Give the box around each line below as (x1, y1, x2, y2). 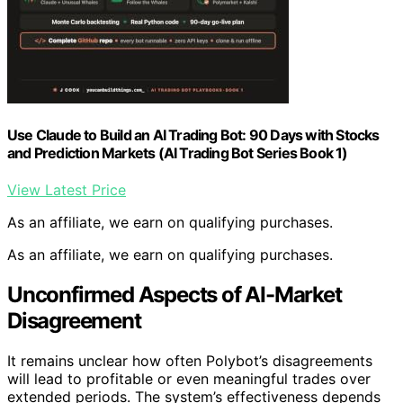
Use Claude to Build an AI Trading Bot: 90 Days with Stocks (7, 125, 380, 144)
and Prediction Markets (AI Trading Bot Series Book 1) (7, 143, 348, 162)
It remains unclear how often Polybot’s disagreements (7, 351, 372, 370)
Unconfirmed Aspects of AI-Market (7, 281, 342, 308)
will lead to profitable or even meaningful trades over (7, 369, 371, 388)
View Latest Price (7, 181, 126, 200)
